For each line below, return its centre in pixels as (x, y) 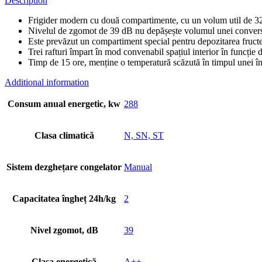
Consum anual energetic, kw (64, 104)
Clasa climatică (64, 135)
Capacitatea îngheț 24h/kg (64, 198)
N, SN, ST (144, 135)
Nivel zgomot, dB (64, 230)
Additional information (47, 82)
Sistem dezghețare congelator (64, 167)
